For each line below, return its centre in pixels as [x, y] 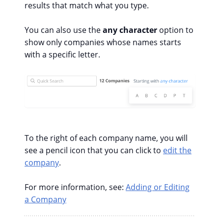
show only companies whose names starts [103, 42]
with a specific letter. [62, 55]
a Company [45, 199]
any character [131, 30]
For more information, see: [75, 187]
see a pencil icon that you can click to [94, 150]
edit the [177, 150]
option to [176, 30]
